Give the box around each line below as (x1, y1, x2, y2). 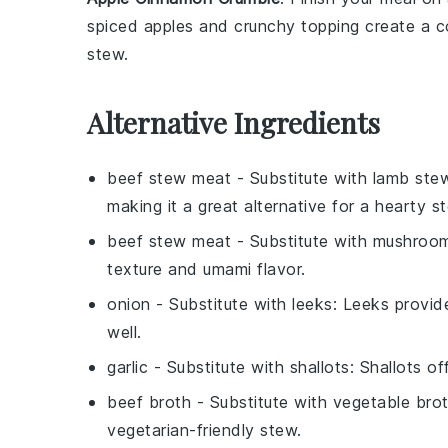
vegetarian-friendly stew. (107, 419, 302, 440)
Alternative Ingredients (87, 103, 380, 141)
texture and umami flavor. (107, 258, 306, 279)
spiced (87, 15, 144, 36)
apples (143, 15, 194, 36)
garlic (107, 356, 148, 377)
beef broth (107, 391, 191, 412)
